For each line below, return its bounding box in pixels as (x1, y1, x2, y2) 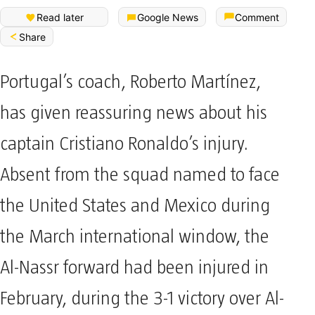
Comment (235, 11, 279, 23)
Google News (137, 11, 198, 23)
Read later (36, 11, 84, 23)
